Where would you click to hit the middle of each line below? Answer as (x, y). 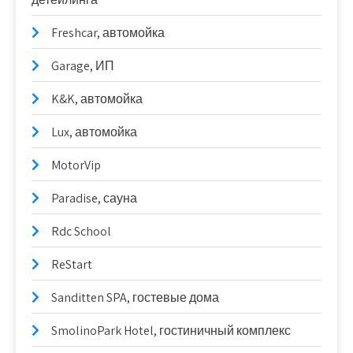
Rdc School (81, 231)
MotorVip (76, 165)
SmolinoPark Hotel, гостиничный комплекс (171, 331)
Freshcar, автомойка (108, 33)
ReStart (72, 264)
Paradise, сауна (94, 198)
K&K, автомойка (97, 99)
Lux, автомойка (94, 132)
